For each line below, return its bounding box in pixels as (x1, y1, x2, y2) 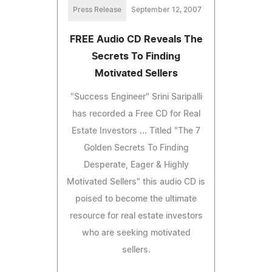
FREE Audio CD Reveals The (69, 34, 203, 44)
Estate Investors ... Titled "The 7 (72, 126, 200, 135)
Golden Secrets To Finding (83, 143, 189, 152)
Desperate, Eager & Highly (83, 160, 189, 169)
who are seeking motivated (81, 228, 191, 237)
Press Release (73, 5, 121, 13)
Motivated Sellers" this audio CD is (67, 177, 205, 186)
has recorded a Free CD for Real (72, 109, 200, 118)
